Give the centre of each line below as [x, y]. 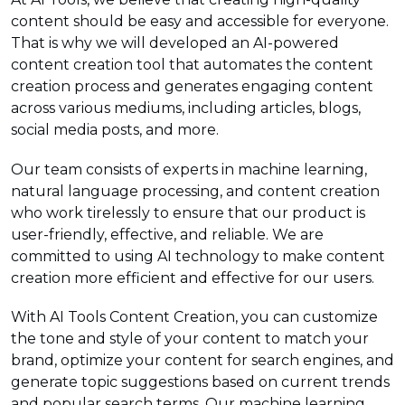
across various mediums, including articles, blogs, [186, 108]
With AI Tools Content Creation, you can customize [194, 316]
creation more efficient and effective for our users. [193, 278]
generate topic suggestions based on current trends [200, 381]
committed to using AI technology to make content [198, 256]
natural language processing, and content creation [195, 191]
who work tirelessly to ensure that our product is [188, 212]
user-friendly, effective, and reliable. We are [167, 234]
